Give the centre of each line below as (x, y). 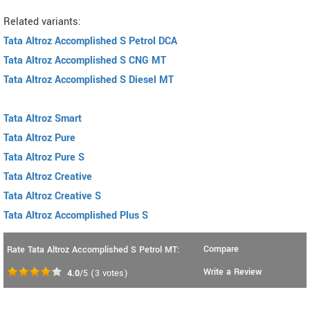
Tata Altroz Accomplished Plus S (76, 216)
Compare (221, 249)
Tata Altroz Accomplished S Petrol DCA (90, 42)
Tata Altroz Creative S (52, 197)
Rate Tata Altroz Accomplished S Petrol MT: (93, 250)
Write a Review (232, 272)
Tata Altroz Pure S (44, 158)
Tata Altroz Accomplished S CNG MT (85, 61)
